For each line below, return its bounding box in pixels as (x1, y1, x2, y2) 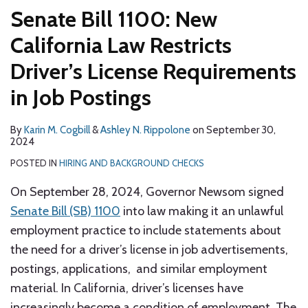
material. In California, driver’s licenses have (10, 280, 243, 296)
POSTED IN (10, 157, 59, 168)
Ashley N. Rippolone (100, 124, 190, 136)
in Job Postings (10, 84, 151, 111)
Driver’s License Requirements (10, 58, 296, 85)
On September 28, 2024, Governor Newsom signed (10, 184, 284, 199)
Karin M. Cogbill (24, 124, 90, 136)
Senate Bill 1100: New (10, 5, 217, 32)
